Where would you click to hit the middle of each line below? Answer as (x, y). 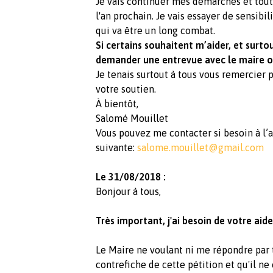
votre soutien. (126, 89)
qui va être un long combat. (157, 31)
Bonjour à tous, (128, 192)
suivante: (116, 148)
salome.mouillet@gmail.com (200, 148)
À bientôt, (117, 104)
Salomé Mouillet (132, 119)
